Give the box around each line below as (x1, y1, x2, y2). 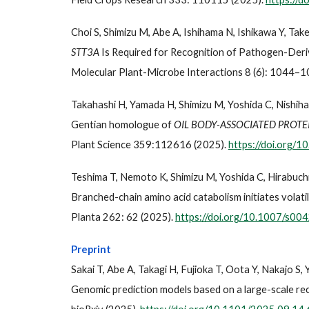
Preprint (70, 243, 111, 255)
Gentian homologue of (70, 119, 174, 130)
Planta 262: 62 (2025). (70, 211, 175, 223)
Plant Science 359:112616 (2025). (70, 139, 228, 150)
